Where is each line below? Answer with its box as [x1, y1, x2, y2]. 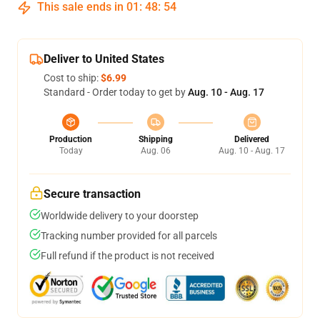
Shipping [138, 134, 173, 144]
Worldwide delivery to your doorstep [41, 210, 199, 221]
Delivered [234, 134, 269, 144]
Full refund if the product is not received [41, 250, 214, 261]
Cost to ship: [44, 72, 101, 84]
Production [49, 134, 92, 144]
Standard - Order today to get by [44, 86, 188, 98]
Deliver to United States [44, 52, 164, 66]
